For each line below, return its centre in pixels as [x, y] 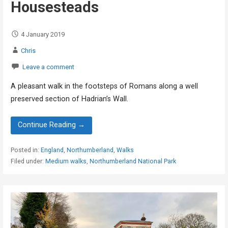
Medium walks [66, 161]
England [52, 150]
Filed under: [28, 161]
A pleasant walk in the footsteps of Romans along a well [104, 87]
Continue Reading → [51, 125]
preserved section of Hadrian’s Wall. [69, 99]
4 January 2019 [42, 34]
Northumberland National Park [133, 161]
